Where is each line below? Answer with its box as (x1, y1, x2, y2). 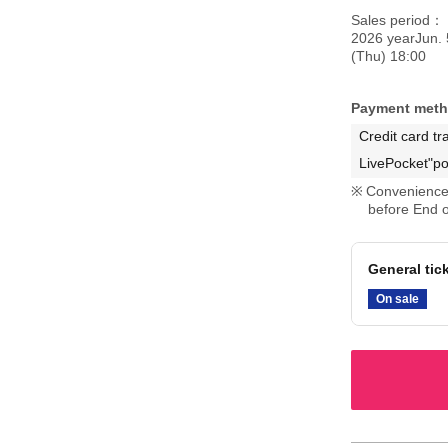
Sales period (350, 12, 430, 28)
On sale (375, 291, 419, 306)
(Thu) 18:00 (350, 48, 426, 64)
